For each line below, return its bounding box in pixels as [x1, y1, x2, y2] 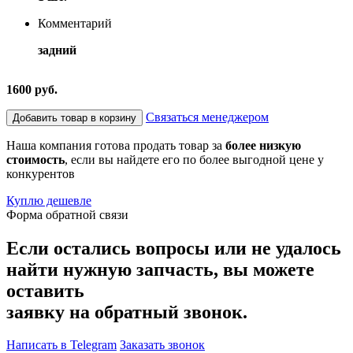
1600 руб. [6, 82, 58, 96]
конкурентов [6, 166, 75, 180]
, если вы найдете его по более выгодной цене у [65, 152, 324, 166]
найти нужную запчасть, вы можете [6, 258, 314, 280]
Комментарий [38, 16, 112, 30]
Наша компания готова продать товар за [6, 138, 225, 152]
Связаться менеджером [146, 110, 269, 124]
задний [38, 43, 76, 57]
